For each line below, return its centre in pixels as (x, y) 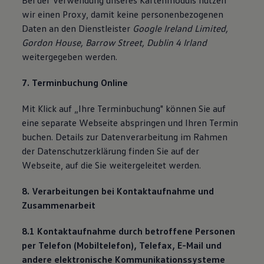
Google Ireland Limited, (181, 28)
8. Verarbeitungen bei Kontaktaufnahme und (118, 191)
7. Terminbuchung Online (75, 82)
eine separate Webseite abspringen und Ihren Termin (130, 123)
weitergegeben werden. (70, 57)
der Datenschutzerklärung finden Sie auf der (111, 151)
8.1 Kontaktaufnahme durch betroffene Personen (129, 231)
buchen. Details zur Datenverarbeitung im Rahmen (125, 137)
